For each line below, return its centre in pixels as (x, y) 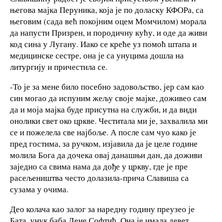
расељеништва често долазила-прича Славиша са (99, 177)
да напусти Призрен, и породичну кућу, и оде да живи (109, 32)
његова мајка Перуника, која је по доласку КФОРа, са (107, 9)
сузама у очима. (39, 189)
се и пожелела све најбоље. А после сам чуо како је (103, 132)
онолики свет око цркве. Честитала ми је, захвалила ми (109, 120)
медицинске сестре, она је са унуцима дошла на (97, 55)
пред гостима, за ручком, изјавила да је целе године (104, 143)
